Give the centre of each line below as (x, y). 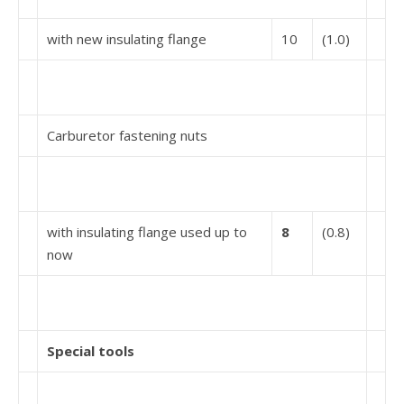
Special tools (91, 351)
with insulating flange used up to (147, 232)
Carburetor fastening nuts (127, 135)
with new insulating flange (127, 39)
